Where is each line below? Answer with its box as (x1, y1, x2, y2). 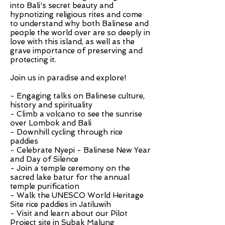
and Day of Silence (10, 155, 78, 164)
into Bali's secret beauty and (10, 1, 114, 10)
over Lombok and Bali (10, 119, 91, 128)
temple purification (10, 182, 79, 191)
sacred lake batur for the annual (10, 173, 130, 182)
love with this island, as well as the (10, 37, 135, 46)
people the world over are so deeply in (10, 28, 150, 37)
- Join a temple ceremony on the (10, 164, 130, 173)
